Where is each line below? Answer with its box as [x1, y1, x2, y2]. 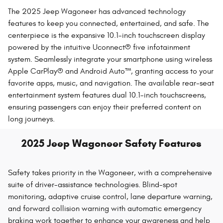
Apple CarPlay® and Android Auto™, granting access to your [8, 66, 214, 76]
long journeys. [8, 114, 55, 123]
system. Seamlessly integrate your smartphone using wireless [8, 54, 212, 64]
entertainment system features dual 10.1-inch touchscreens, [8, 90, 206, 100]
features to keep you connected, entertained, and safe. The [8, 18, 209, 28]
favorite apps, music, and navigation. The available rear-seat [8, 78, 214, 88]
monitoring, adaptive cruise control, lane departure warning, [8, 192, 213, 201]
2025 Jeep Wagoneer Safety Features [21, 136, 202, 150]
